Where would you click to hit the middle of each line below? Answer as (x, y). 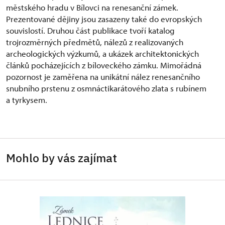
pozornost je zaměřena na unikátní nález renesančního (103, 77)
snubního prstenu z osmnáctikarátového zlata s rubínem (106, 88)
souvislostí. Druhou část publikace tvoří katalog (90, 31)
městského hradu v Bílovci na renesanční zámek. (92, 8)
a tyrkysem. (27, 100)
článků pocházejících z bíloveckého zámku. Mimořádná (104, 65)
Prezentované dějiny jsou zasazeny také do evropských (104, 19)
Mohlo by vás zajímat (62, 158)
